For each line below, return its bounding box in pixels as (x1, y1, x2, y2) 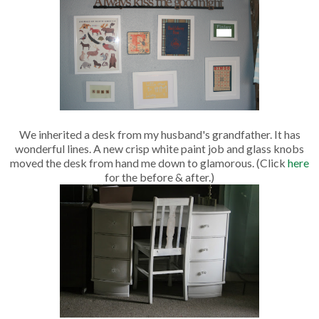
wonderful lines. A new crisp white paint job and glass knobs (15, 142, 304, 156)
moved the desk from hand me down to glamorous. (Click (10, 156, 288, 170)
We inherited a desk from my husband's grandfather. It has (19, 127, 300, 142)
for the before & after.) (105, 170, 214, 184)
